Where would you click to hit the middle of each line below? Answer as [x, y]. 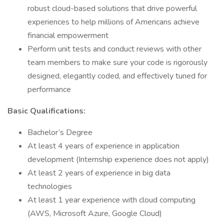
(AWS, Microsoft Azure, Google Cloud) [95, 213]
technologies [51, 186]
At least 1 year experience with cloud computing [111, 200]
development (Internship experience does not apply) [118, 159]
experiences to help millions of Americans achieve [113, 22]
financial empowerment [68, 35]
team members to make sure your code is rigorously [117, 62]
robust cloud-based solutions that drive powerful [112, 8]
